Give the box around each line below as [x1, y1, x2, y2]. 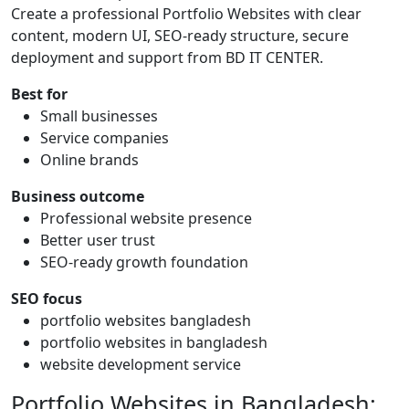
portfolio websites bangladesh [40, 310, 251, 331]
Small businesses [40, 106, 158, 127]
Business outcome [11, 186, 144, 207]
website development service [40, 354, 241, 375]
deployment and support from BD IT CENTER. [11, 47, 323, 68]
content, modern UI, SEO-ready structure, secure [11, 26, 349, 47]
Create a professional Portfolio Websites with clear [11, 4, 362, 25]
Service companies [40, 128, 169, 149]
